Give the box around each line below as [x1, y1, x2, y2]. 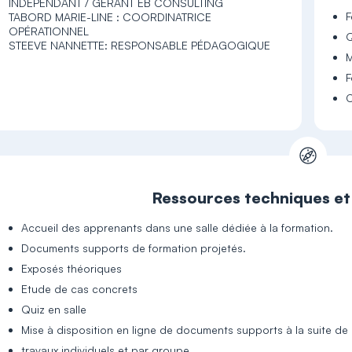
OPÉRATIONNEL [9, 24, 90, 38]
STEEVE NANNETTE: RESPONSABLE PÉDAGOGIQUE [9, 38, 271, 52]
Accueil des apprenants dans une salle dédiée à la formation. [21, 221, 334, 234]
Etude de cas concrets [21, 282, 138, 295]
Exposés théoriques [21, 262, 123, 275]
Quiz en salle [21, 302, 87, 316]
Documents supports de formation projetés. [21, 241, 247, 255]
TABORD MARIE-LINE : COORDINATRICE [9, 10, 212, 24]
